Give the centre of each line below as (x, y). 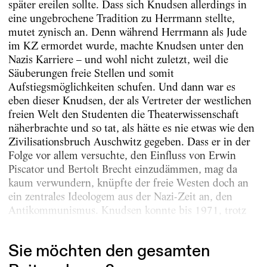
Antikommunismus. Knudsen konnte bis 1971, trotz (127, 210)
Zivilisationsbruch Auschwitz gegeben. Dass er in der (129, 141)
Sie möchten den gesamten (109, 252)
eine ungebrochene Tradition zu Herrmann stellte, (121, 18)
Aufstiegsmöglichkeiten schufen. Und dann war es (122, 86)
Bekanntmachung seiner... (66, 223)
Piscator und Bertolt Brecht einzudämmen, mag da (122, 169)
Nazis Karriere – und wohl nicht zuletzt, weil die (118, 59)
